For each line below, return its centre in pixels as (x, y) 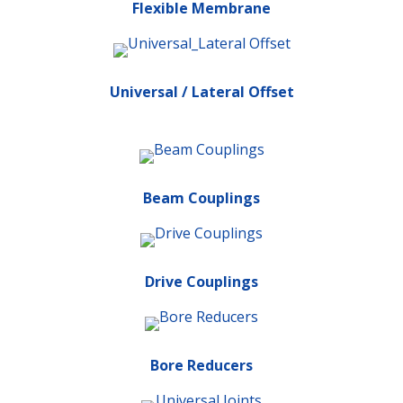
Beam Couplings (201, 198)
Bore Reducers (201, 365)
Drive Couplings (201, 282)
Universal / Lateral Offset (201, 92)
